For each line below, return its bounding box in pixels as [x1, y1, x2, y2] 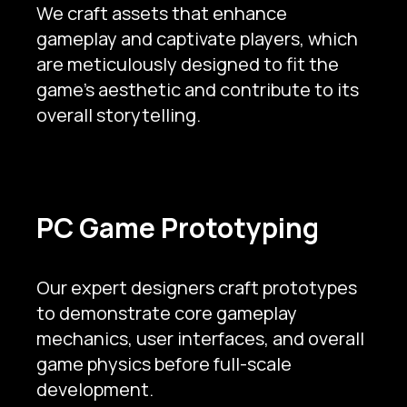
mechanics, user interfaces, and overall [36, 325, 364, 351]
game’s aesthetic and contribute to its [36, 76, 359, 102]
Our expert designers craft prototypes [36, 274, 357, 300]
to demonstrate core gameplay [36, 300, 297, 325]
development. [36, 376, 154, 402]
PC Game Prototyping [36, 208, 319, 246]
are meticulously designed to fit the [36, 51, 339, 76]
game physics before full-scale [36, 351, 292, 376]
